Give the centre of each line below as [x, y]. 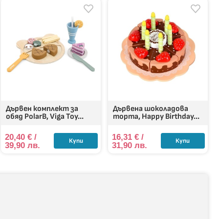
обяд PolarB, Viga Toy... [45, 116]
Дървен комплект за [42, 109]
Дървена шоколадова [151, 109]
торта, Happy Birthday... [156, 116]
